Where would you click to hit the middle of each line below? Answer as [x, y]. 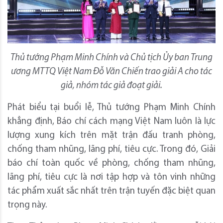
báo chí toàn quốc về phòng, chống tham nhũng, [111, 163]
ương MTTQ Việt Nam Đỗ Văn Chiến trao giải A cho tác [111, 72]
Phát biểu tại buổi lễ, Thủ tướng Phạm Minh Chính [111, 108]
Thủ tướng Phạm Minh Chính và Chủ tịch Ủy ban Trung [111, 58]
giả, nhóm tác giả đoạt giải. [111, 86]
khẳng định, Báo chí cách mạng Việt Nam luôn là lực [111, 121]
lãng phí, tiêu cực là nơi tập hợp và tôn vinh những [111, 177]
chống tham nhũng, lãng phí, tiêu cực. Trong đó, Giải [111, 149]
